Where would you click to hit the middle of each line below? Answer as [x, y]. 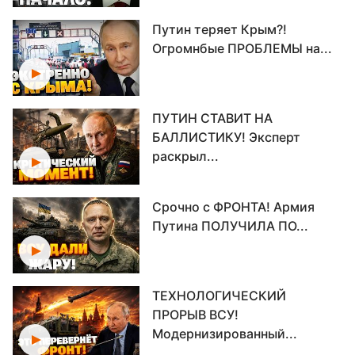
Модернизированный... [225, 334]
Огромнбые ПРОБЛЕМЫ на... [242, 48]
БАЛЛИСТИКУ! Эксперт [226, 137]
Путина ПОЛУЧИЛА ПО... [230, 226]
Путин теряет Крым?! [219, 29]
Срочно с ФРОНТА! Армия [233, 207]
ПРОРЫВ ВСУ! [195, 315]
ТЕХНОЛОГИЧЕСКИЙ [219, 296]
